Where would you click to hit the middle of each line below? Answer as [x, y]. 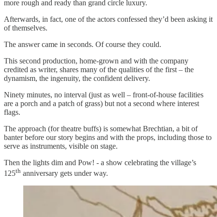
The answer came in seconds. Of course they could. [83, 44]
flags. [12, 112]
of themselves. [26, 28]
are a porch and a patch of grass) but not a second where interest [101, 103]
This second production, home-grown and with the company [96, 61]
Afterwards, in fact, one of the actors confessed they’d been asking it [108, 19]
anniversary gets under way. [64, 173]
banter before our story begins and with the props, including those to [108, 137]
